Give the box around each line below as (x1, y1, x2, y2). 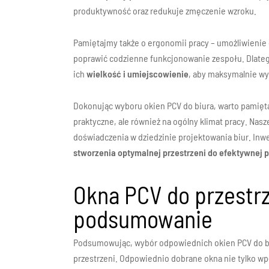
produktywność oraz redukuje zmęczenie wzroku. (73, 5, 257, 16)
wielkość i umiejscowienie (86, 68, 189, 79)
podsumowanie (73, 204, 213, 233)
